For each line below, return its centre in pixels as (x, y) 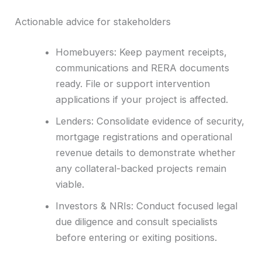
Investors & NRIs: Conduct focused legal (146, 206)
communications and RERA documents (142, 68)
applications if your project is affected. (142, 99)
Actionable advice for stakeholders (93, 22)
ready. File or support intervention (132, 83)
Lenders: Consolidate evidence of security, (150, 121)
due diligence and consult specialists (136, 221)
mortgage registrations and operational (144, 137)
